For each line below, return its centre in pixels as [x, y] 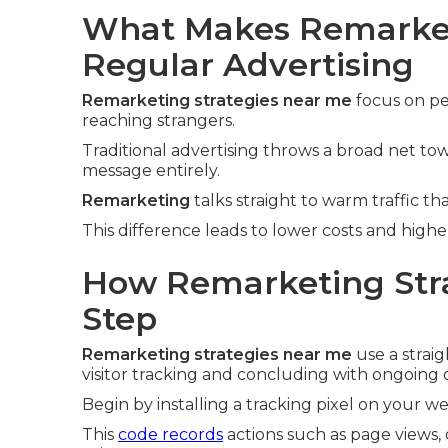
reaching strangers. [158, 120]
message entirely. [151, 170]
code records [170, 434]
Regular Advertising [248, 64]
